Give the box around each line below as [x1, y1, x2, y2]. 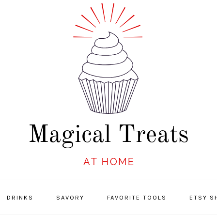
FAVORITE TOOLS [107, 194, 167, 201]
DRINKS [6, 194, 33, 201]
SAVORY [56, 194, 84, 201]
